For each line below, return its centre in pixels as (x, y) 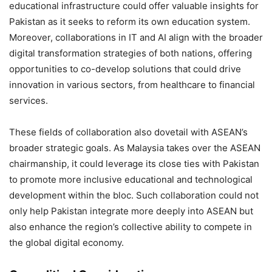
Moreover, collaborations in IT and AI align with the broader (136, 37)
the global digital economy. (66, 243)
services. (29, 100)
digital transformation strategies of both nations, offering (131, 53)
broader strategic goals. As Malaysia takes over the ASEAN (135, 148)
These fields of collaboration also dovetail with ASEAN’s (128, 132)
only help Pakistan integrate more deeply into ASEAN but (131, 211)
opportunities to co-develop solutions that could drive (125, 69)
